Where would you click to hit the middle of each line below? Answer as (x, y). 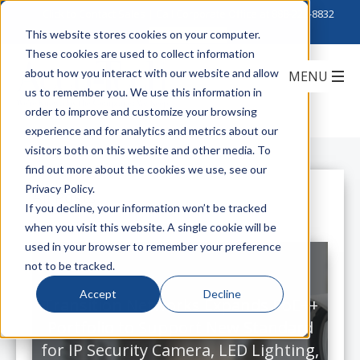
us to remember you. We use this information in (143, 92)
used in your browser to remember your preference (153, 246)
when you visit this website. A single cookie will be (150, 227)
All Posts (64, 197)
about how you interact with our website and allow (151, 72)
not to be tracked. (70, 265)
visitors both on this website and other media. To (147, 149)
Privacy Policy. (59, 188)
